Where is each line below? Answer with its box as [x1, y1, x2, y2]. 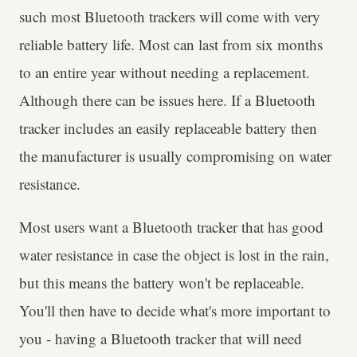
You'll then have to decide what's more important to [19, 300, 331, 320]
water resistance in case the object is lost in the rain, [19, 244, 329, 265]
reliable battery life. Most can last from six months [19, 33, 323, 54]
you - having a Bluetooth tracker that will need [19, 328, 302, 348]
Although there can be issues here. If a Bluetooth [19, 89, 316, 110]
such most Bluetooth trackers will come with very [19, 6, 320, 26]
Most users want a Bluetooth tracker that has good [19, 216, 324, 237]
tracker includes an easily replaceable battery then [19, 117, 317, 138]
